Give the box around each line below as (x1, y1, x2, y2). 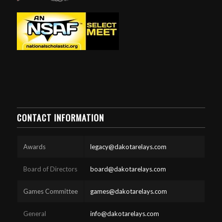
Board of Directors (23, 165, 77, 173)
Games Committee (23, 187, 78, 195)
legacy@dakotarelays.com (90, 142, 166, 151)
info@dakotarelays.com (90, 209, 159, 218)
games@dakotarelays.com (90, 187, 167, 195)
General (23, 209, 46, 218)
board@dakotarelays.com (90, 165, 166, 173)
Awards (23, 142, 46, 151)
